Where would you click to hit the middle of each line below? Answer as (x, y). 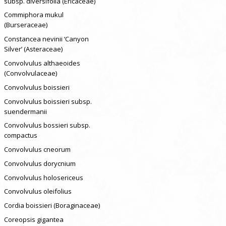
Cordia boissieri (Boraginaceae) (52, 206)
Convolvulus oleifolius (38, 191)
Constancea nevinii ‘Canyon (46, 39)
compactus (20, 135)
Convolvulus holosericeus (43, 177)
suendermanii (25, 111)
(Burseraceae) (25, 25)
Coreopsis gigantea (34, 220)
